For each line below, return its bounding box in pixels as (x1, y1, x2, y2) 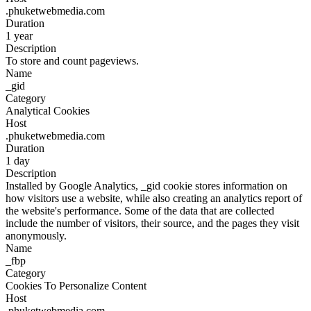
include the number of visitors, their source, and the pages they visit (6, 217, 299, 229)
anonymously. (6, 230, 67, 242)
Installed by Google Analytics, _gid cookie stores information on (6, 180, 287, 192)
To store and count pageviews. (6, 55, 139, 67)
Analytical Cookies (6, 105, 90, 117)
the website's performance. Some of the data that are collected (6, 205, 274, 217)
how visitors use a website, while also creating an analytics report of (6, 192, 302, 204)
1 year (6, 30, 33, 42)
